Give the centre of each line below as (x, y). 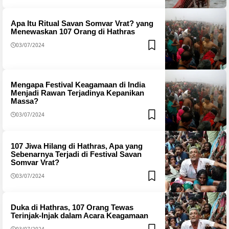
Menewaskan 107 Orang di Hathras (73, 31)
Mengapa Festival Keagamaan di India (78, 84)
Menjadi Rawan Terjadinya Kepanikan (77, 93)
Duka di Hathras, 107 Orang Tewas (72, 207)
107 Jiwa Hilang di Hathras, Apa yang (76, 146)
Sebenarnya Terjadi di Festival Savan (76, 154)
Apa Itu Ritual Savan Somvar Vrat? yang (82, 23)
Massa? (24, 101)
